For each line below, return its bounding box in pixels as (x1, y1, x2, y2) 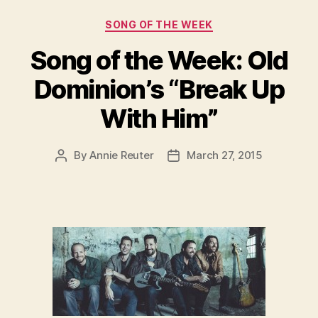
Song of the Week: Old (30, 44, 288, 76)
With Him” (100, 102, 218, 134)
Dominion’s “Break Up (33, 73, 285, 105)
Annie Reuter (89, 148, 154, 162)
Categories (158, 14, 221, 30)
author (60, 164, 94, 178)
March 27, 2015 (187, 148, 263, 162)
